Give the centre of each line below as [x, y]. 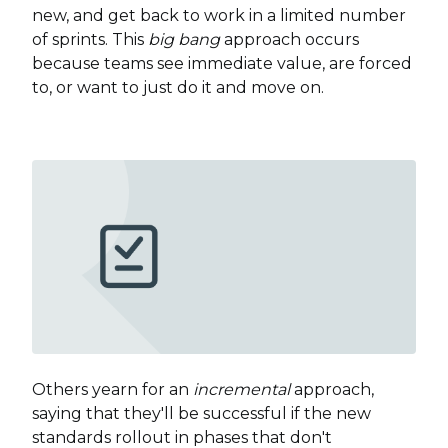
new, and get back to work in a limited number [219, 15]
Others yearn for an [112, 389]
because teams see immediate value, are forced [222, 63]
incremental [241, 389]
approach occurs [289, 39]
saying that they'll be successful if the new [201, 413]
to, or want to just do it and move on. [178, 87]
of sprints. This [90, 39]
